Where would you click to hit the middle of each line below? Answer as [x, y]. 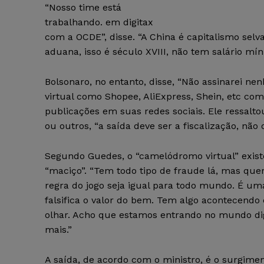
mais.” [58, 230]
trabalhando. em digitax [99, 22]
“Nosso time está [83, 8]
